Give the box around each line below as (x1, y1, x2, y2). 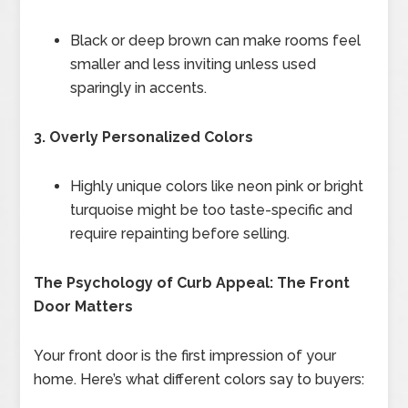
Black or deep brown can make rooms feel (70, 31, 362, 49)
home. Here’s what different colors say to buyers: (34, 370, 365, 388)
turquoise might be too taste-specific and (70, 200, 353, 219)
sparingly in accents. (70, 78, 208, 97)
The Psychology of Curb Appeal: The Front (34, 273, 351, 291)
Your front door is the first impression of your (34, 346, 337, 364)
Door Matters (34, 297, 134, 315)
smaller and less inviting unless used (70, 55, 317, 73)
